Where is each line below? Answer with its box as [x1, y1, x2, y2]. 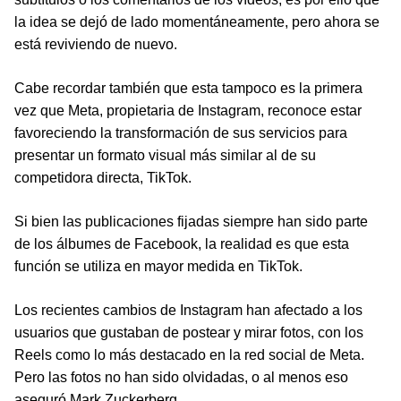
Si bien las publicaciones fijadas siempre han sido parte [14, 214, 368, 229]
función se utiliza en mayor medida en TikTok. [14, 259, 303, 274]
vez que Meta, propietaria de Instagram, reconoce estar [14, 103, 362, 118]
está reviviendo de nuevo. [14, 37, 177, 52]
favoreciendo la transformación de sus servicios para [14, 125, 347, 141]
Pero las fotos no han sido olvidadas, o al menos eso [14, 370, 348, 385]
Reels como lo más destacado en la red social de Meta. [14, 347, 364, 363]
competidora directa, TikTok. [14, 170, 192, 185]
